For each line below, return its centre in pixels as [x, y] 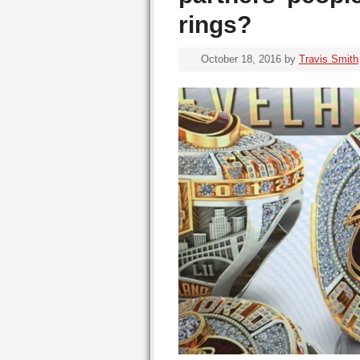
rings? [215, 25]
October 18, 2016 [241, 59]
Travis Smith [329, 59]
